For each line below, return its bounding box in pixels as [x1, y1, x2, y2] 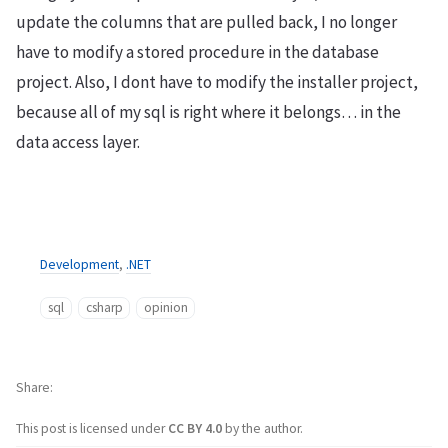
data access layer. [16, 130, 140, 153]
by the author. [225, 419, 303, 437]
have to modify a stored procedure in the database [16, 40, 379, 63]
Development [40, 255, 119, 273]
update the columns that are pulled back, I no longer [16, 10, 397, 33]
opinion [143, 298, 188, 316]
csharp [85, 298, 123, 316]
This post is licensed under [16, 419, 168, 437]
